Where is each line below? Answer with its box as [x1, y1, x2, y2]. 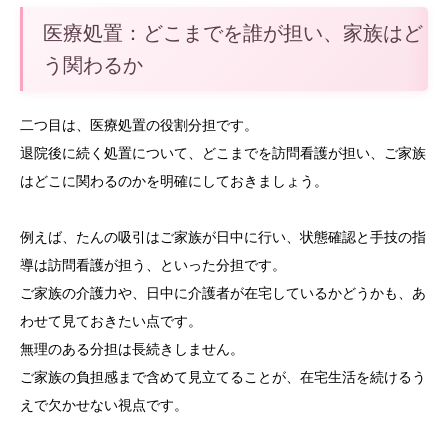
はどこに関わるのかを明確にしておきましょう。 [20, 173, 328, 190]
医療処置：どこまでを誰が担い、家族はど [43, 22, 423, 45]
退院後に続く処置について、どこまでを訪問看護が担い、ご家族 [20, 145, 426, 162]
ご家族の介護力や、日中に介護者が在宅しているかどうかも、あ [20, 285, 426, 302]
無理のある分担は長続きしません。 [20, 341, 244, 358]
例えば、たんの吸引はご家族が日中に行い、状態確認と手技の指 [20, 229, 426, 246]
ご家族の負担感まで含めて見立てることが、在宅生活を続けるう [20, 369, 426, 386]
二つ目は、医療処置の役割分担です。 [20, 117, 258, 134]
